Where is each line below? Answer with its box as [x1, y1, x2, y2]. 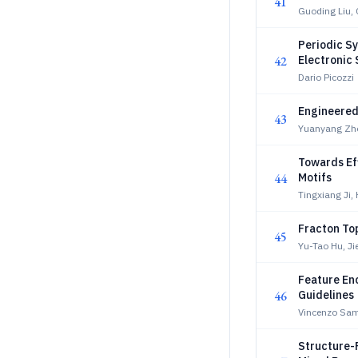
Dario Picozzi [298, 71, 354, 83]
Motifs [298, 170, 332, 185]
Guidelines [298, 288, 354, 302]
